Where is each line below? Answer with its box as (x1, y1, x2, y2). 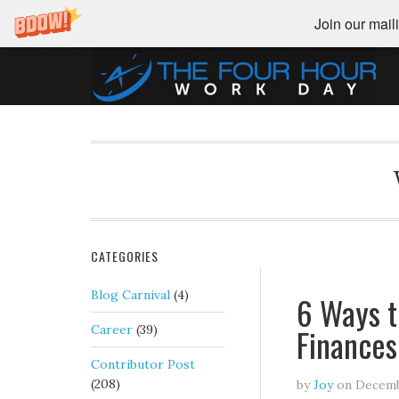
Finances (297, 321, 397, 368)
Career (91, 322, 133, 338)
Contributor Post (91, 356, 195, 372)
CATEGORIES (91, 247, 159, 265)
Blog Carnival (91, 287, 170, 303)
